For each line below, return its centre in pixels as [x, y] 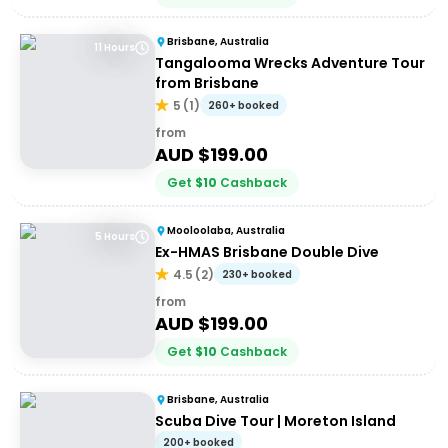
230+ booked [257, 274]
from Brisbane [207, 83]
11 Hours [114, 47]
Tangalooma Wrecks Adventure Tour [290, 63]
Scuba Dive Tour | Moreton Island [275, 421]
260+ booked [243, 105]
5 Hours [115, 236]
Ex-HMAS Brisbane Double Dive [267, 252]
